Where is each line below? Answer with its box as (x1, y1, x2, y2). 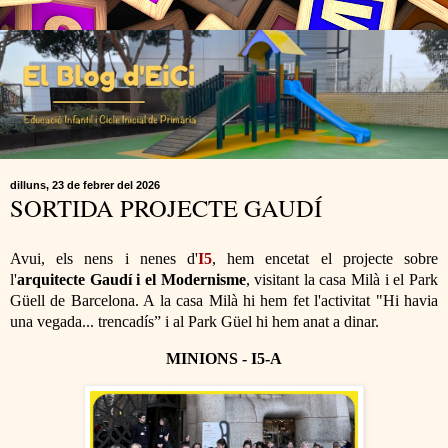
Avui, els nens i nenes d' (10, 249, 198, 267)
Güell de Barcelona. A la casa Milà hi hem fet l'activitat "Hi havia (10, 291, 438, 309)
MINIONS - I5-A (166, 349, 282, 367)
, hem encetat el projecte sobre (212, 249, 438, 267)
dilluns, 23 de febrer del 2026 (10, 179, 160, 192)
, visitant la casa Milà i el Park (245, 270, 439, 288)
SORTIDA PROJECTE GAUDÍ (10, 191, 322, 225)
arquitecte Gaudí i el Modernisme (17, 270, 246, 288)
